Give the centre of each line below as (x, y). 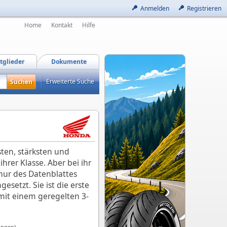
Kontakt (62, 25)
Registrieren (204, 8)
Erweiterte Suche (70, 81)
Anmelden (155, 8)
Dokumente (69, 62)
